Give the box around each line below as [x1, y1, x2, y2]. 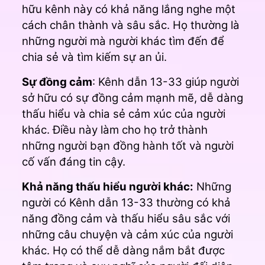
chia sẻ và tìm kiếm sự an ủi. [21, 50, 167, 64]
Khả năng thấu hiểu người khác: [21, 179, 193, 193]
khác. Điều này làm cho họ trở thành [21, 122, 208, 137]
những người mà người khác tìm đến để [21, 34, 224, 48]
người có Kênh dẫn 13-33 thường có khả [21, 195, 231, 209]
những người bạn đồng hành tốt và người [21, 138, 234, 153]
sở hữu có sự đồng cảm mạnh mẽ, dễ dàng [21, 91, 243, 105]
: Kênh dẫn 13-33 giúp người [92, 75, 239, 89]
